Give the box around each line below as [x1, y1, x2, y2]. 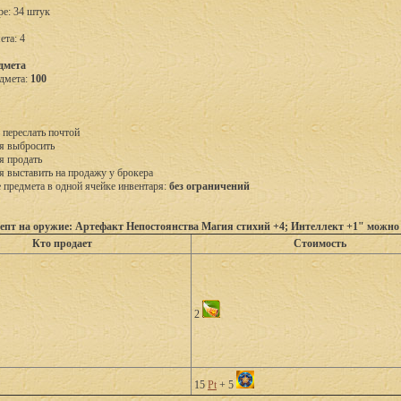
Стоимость [294, 237, 346, 250]
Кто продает [32, 237, 92, 250]
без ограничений [169, 180, 250, 192]
